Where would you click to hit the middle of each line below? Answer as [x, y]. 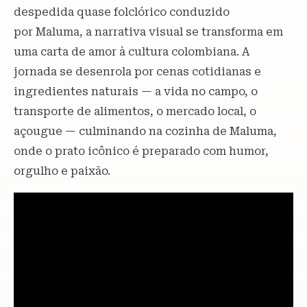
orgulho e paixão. [62, 171]
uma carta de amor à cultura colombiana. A [132, 51]
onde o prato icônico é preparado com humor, [141, 151]
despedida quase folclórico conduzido [122, 12]
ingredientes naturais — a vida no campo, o [136, 91]
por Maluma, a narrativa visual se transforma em [148, 32]
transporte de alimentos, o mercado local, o [135, 111]
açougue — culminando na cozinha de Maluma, [145, 131]
